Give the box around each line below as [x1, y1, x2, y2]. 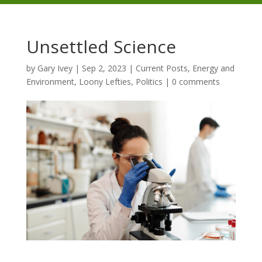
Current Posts [135, 63, 188, 74]
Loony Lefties [78, 76, 131, 87]
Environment [26, 76, 74, 87]
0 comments [171, 76, 220, 87]
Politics [135, 76, 163, 87]
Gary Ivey [37, 63, 73, 74]
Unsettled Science [26, 35, 176, 58]
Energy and [192, 63, 235, 74]
